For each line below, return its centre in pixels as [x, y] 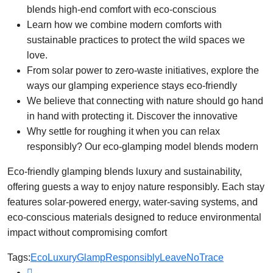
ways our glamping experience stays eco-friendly [132, 85]
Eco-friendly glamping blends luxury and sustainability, [125, 171]
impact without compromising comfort [87, 232]
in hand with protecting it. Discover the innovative [132, 116]
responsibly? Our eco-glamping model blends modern [143, 146]
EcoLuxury [54, 257]
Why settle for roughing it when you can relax [123, 131]
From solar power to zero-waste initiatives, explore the [143, 70]
